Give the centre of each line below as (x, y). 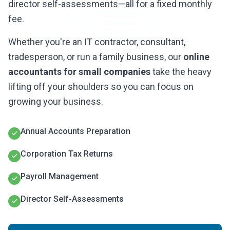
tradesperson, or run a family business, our (96, 57)
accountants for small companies (79, 72)
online (196, 57)
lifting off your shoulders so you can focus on (101, 87)
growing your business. (56, 101)
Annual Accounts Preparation (75, 131)
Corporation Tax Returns (67, 154)
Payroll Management (60, 176)
